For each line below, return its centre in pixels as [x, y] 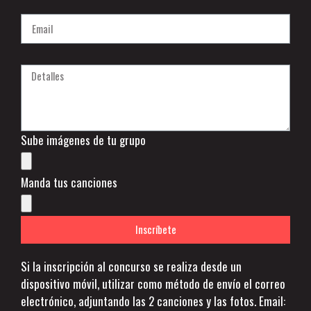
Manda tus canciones [69, 182]
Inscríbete [155, 229]
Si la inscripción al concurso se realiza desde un [131, 266]
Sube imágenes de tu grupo [83, 140]
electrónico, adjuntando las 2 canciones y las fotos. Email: [153, 301]
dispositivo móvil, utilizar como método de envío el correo [153, 283]
